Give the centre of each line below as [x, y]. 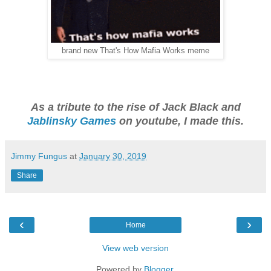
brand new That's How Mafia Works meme [135, 51]
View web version [135, 248]
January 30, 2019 [113, 156]
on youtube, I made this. [180, 121]
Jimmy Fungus [39, 156]
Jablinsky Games [72, 121]
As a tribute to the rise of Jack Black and [135, 107]
